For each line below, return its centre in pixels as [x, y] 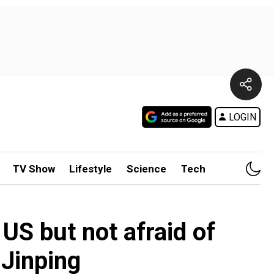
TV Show [34, 169]
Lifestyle [91, 169]
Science [147, 169]
